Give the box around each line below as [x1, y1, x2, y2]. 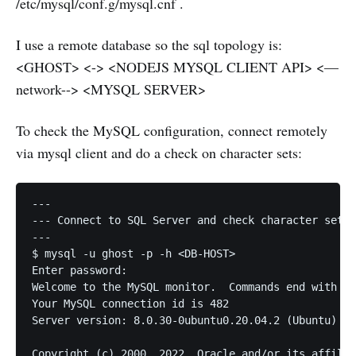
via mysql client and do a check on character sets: [16, 143, 302, 163]
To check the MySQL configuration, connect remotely [16, 121, 327, 141]
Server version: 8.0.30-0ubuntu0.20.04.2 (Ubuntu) [32, 314, 337, 327]
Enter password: [32, 264, 133, 277]
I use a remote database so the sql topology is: [16, 35, 282, 55]
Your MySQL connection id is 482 [32, 297, 229, 311]
